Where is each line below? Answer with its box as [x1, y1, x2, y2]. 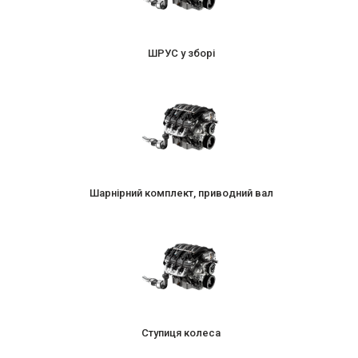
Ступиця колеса [141, 326, 221, 339]
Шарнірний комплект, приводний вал [89, 186, 273, 199]
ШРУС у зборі [147, 46, 215, 59]
